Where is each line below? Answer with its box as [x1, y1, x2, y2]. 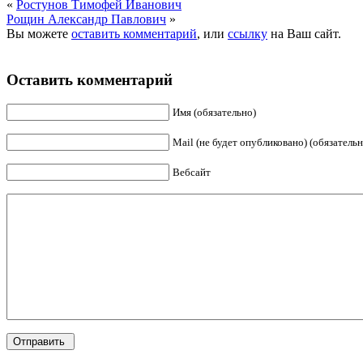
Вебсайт [173, 166, 211, 179]
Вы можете [6, 26, 71, 41]
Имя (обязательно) [173, 106, 256, 119]
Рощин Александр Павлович [6, 11, 166, 26]
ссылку [228, 26, 267, 41]
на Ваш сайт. [267, 26, 341, 41]
